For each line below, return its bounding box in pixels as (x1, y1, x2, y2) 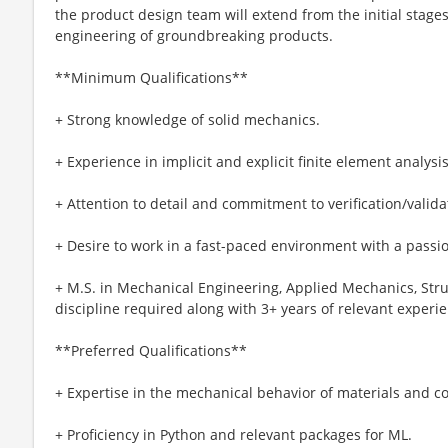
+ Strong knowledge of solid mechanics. (55, 109, 320, 129)
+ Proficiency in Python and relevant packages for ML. (55, 424, 412, 444)
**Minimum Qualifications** (55, 67, 248, 87)
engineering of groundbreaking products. (55, 25, 333, 45)
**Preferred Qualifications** (55, 340, 247, 360)
